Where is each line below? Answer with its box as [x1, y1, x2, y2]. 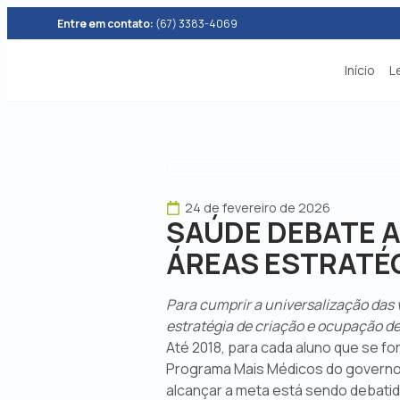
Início [345, 62, 375, 79]
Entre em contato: [57, 16, 154, 31]
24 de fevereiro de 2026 [184, 199, 330, 216]
